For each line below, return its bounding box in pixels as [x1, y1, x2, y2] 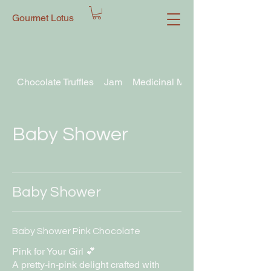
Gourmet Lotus [12, 12, 74, 24]
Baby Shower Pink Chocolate [12, 226, 140, 236]
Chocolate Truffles [17, 76, 94, 88]
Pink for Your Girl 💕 [12, 245, 96, 257]
